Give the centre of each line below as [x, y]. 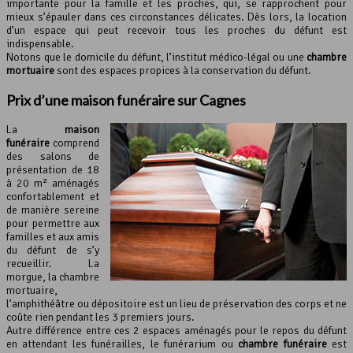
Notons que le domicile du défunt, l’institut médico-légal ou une [156, 58]
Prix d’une [39, 100]
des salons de [53, 157]
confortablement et [53, 197]
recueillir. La [53, 264]
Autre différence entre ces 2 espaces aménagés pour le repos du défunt [176, 331]
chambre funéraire [282, 344]
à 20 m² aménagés [53, 184]
